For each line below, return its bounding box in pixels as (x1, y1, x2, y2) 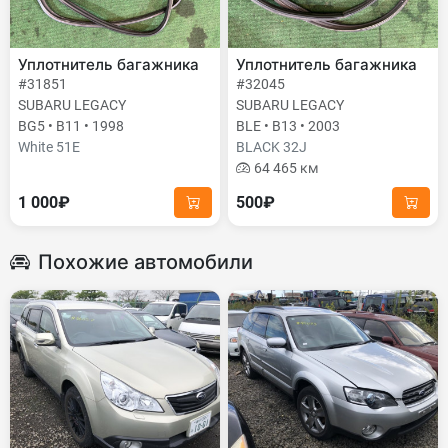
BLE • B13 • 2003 (236, 118, 340, 134)
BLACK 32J (236, 139, 307, 155)
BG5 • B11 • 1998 (18, 118, 124, 134)
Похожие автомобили (38, 250, 253, 274)
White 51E (18, 139, 80, 155)
